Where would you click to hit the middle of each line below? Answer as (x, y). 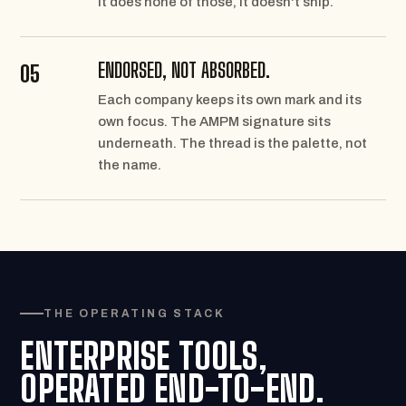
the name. (130, 165)
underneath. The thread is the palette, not (233, 143)
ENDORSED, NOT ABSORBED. (184, 70)
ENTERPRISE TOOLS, (144, 356)
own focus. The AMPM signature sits (215, 121)
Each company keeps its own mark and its (230, 100)
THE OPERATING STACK (135, 314)
